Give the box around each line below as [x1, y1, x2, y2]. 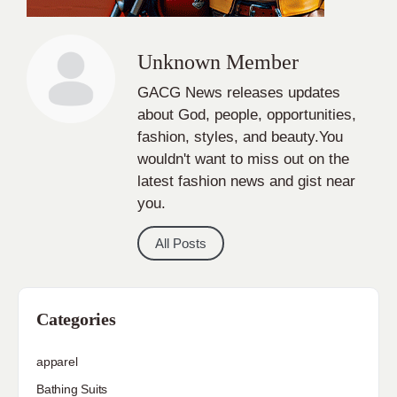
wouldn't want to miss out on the [137, 150, 349, 167]
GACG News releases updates [137, 83, 340, 101]
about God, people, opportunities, [137, 105, 356, 123]
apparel [36, 354, 78, 370]
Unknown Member [137, 50, 299, 74]
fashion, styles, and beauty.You [137, 128, 343, 145]
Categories [36, 309, 116, 330]
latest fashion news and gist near [137, 172, 355, 190]
